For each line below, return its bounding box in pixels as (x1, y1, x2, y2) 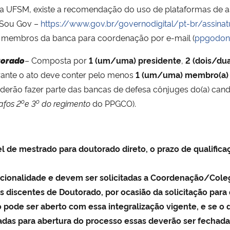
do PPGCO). (90, 97, 136, 109)
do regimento (42, 97, 90, 109)
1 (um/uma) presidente (89, 54, 181, 66)
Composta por (31, 54, 89, 66)
